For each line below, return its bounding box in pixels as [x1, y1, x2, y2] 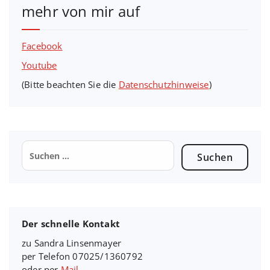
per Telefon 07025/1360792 [22, 250, 143, 263]
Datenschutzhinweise [118, 78, 209, 91]
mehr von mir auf [22, 1, 140, 22]
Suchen [21, 140, 55, 152]
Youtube [22, 59, 57, 72]
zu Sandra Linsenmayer [22, 237, 122, 250]
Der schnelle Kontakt [22, 218, 120, 230]
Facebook [22, 40, 63, 52]
